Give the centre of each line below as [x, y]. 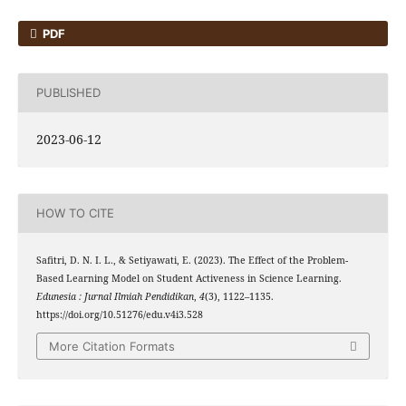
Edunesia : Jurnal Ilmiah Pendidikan [115, 296]
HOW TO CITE [75, 213]
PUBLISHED [68, 93]
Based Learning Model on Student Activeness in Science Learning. [188, 278]
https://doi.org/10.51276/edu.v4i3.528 [119, 314]
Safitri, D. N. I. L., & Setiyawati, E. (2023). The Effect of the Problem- [192, 260]
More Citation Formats [112, 347]
